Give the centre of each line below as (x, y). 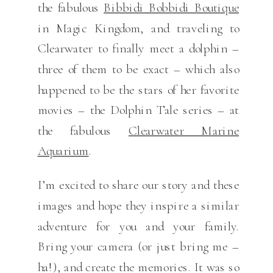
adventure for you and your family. (138, 226)
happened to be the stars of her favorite (138, 89)
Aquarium (63, 151)
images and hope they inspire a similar (138, 205)
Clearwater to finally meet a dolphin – (138, 48)
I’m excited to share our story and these (138, 185)
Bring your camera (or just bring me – (138, 246)
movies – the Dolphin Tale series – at (138, 110)
